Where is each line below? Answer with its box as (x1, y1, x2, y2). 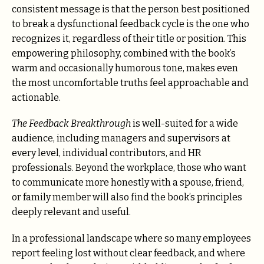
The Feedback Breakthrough (12, 118, 131, 130)
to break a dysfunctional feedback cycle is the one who (12, 18, 249, 30)
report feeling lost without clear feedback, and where (12, 247, 245, 259)
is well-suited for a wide (131, 118, 238, 130)
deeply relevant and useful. (12, 206, 131, 218)
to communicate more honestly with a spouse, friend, (12, 177, 244, 189)
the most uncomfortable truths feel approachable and (12, 77, 249, 89)
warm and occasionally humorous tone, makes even (12, 62, 238, 74)
